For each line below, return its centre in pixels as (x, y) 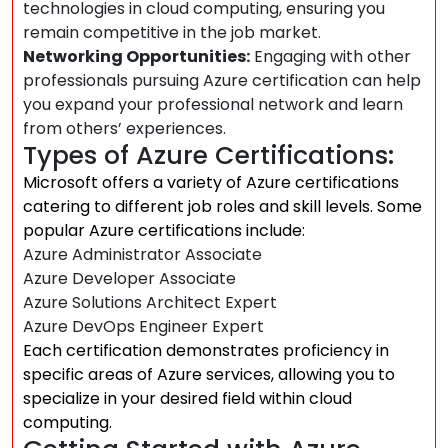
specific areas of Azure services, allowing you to (209, 374)
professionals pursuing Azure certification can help (222, 80)
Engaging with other (330, 56)
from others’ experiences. (124, 128)
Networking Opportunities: (136, 56)
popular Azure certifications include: (164, 230)
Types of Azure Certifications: (208, 155)
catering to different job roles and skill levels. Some (222, 206)
